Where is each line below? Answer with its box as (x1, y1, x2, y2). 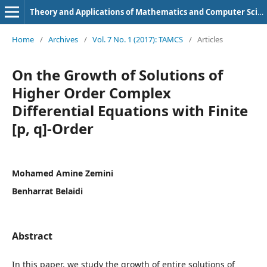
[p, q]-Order (12, 119, 94, 138)
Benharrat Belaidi (12, 185, 83, 197)
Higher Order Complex (12, 83, 171, 103)
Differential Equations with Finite (12, 101, 248, 120)
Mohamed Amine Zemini (12, 167, 113, 179)
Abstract (12, 229, 52, 243)
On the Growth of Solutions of (12, 65, 223, 85)
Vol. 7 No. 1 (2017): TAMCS (92, 34, 183, 45)
